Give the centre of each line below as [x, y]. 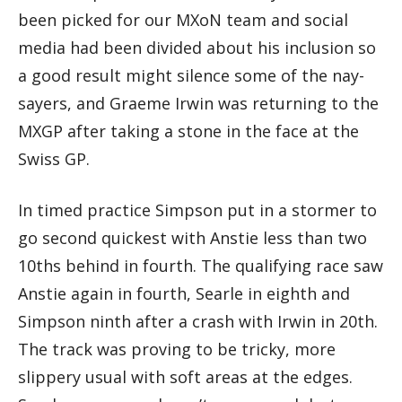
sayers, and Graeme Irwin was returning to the [198, 103]
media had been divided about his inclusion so [197, 47]
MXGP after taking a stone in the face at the [188, 131]
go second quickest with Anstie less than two [192, 237]
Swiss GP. [54, 158]
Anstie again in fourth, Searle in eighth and [184, 293]
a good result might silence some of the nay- [191, 75]
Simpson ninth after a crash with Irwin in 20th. [198, 321]
